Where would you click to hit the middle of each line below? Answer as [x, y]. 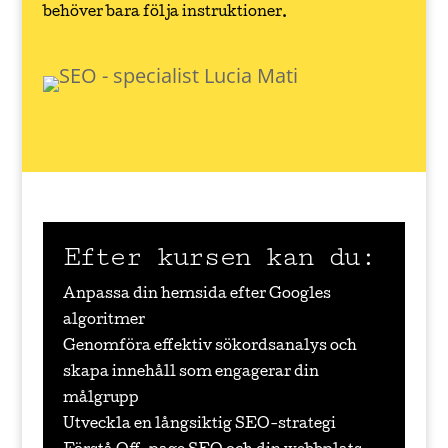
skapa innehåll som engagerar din [190, 373]
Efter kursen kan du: [218, 256]
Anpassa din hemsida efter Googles [196, 295]
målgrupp [100, 399]
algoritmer [103, 321]
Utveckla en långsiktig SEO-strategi [199, 425]
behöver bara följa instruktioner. [164, 13]
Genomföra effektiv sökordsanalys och [209, 347]
